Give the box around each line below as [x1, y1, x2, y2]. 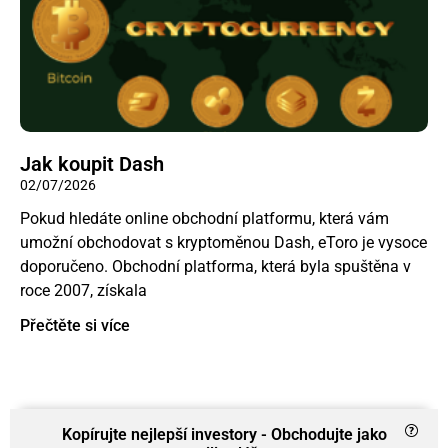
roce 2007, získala [20, 280, 147, 300]
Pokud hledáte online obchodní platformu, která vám [20, 208, 389, 228]
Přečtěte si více [20, 315, 130, 335]
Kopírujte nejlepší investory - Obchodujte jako [61, 424, 387, 444]
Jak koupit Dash [20, 151, 164, 176]
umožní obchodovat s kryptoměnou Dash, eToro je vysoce [20, 232, 427, 252]
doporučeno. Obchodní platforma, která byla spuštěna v [20, 256, 411, 276]
